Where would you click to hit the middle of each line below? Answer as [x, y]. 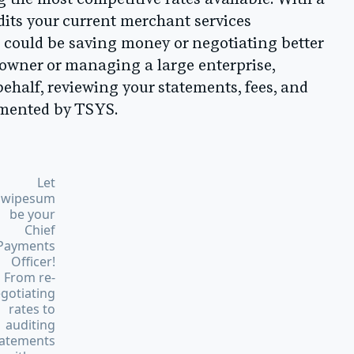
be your [33, 215]
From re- [30, 278]
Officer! [34, 262]
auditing [31, 325]
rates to [32, 309]
